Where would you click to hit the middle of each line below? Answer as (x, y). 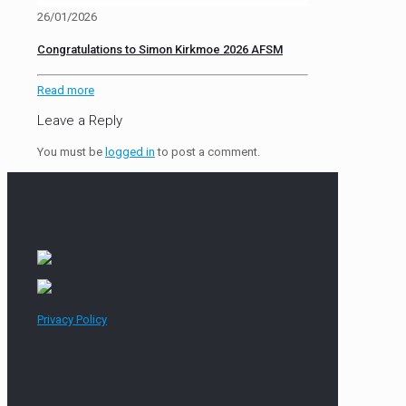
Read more (66, 91)
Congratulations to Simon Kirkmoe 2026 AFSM (160, 50)
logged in (130, 152)
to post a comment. (208, 152)
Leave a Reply (80, 121)
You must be (71, 152)
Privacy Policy (72, 320)
